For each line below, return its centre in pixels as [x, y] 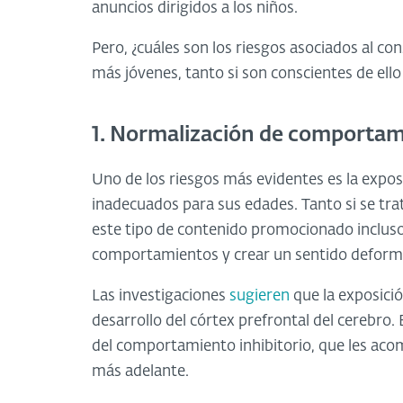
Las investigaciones [161, 296]
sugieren [260, 296]
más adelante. [140, 372]
